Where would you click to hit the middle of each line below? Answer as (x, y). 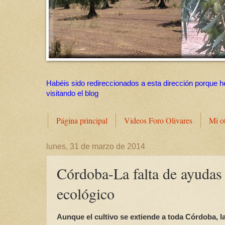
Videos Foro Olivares (158, 121)
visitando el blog (72, 94)
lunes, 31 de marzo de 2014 (96, 147)
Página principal (82, 121)
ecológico (86, 194)
